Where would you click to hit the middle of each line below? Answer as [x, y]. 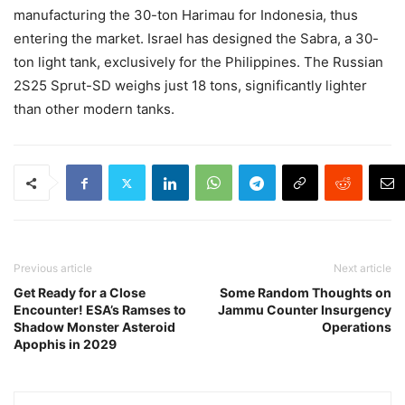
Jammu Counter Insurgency [305, 310]
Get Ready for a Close [80, 293]
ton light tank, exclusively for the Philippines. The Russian [198, 62]
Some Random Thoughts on [306, 293]
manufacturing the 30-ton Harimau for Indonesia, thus [186, 15]
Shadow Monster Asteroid [94, 327]
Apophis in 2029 [65, 344]
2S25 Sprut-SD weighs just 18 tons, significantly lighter [190, 86]
